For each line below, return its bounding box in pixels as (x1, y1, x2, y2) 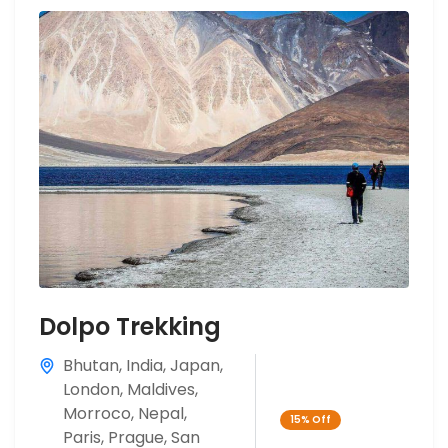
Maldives (127, 378, 195, 401)
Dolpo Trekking (39, 310, 221, 343)
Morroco (63, 402, 131, 425)
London (63, 378, 120, 401)
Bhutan (63, 354, 119, 377)
